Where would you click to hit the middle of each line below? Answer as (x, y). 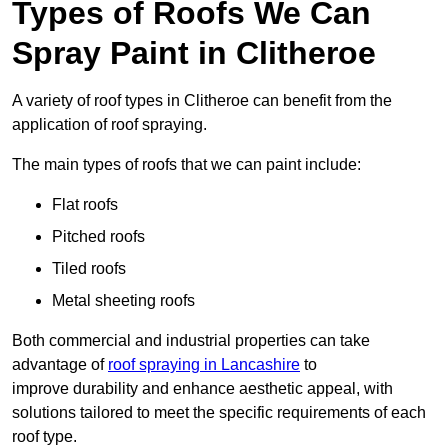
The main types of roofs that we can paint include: (186, 165)
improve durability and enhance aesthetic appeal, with (202, 389)
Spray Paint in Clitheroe (194, 53)
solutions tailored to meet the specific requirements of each (219, 413)
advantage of (60, 365)
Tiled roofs (89, 269)
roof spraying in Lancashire (204, 365)
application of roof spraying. (109, 125)
